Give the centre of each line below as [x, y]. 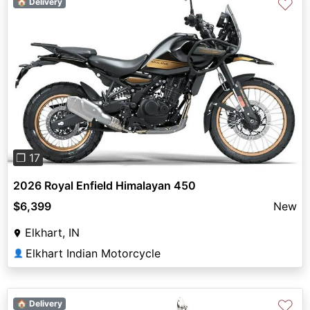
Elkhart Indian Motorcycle [93, 254]
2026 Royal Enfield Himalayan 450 [104, 186]
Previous [52, 88]
